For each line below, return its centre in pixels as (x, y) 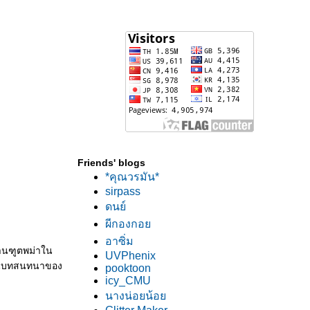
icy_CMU (128, 281)
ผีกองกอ (128, 224)
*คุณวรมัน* (132, 177)
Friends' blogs (111, 163)
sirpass (123, 191)
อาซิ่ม (119, 241)
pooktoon (128, 268)
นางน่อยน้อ (136, 296)
